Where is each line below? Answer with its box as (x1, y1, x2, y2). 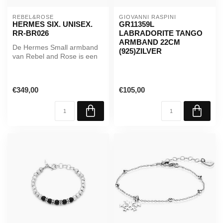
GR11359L (119, 20, 154, 29)
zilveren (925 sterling (12, 61, 78, 70)
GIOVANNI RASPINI (119, 14, 176, 20)
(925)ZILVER (119, 47, 162, 56)
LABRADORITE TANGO (119, 29, 203, 38)
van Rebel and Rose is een (12, 52, 98, 61)
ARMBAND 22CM (119, 38, 180, 47)
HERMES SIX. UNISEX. (12, 20, 93, 29)
